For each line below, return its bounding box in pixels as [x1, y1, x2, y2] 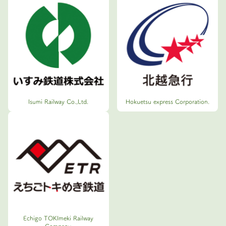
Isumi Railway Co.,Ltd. [28, 98, 89, 104]
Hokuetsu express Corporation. [126, 98, 210, 104]
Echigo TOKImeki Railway [23, 215, 94, 221]
